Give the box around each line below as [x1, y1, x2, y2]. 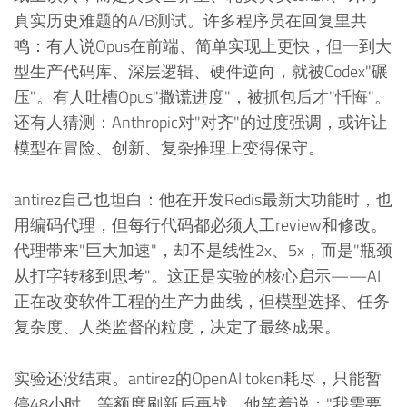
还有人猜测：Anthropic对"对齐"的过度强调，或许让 [14, 110, 387, 135]
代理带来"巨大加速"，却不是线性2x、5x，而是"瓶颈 [14, 238, 392, 263]
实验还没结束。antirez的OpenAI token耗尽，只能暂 [14, 365, 382, 391]
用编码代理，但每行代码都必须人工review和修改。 [14, 213, 387, 238]
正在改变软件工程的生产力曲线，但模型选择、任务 [14, 289, 390, 314]
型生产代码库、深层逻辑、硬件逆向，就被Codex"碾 [14, 59, 388, 84]
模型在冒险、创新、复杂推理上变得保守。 [14, 135, 324, 161]
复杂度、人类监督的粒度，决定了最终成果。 [14, 314, 341, 340]
